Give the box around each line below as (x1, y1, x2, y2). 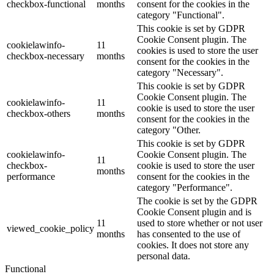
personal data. (137, 250, 190, 261)
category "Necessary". (137, 67, 223, 78)
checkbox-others (7, 108, 70, 119)
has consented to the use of (137, 228, 240, 239)
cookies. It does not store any (137, 239, 249, 250)
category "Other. (137, 124, 201, 135)
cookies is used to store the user (137, 45, 258, 56)
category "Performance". (137, 182, 232, 193)
